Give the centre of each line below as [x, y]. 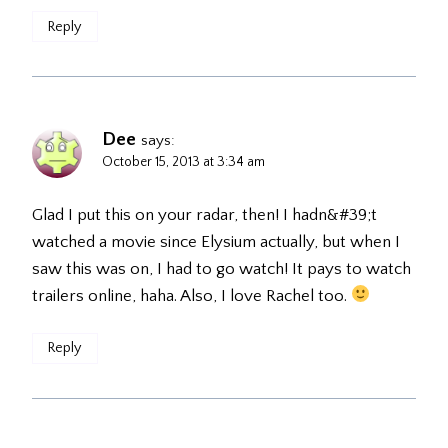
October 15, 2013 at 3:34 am [183, 161]
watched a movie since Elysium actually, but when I [216, 241]
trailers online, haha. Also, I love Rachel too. [191, 295]
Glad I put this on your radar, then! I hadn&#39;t [204, 214]
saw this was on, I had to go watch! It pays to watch [221, 268]
